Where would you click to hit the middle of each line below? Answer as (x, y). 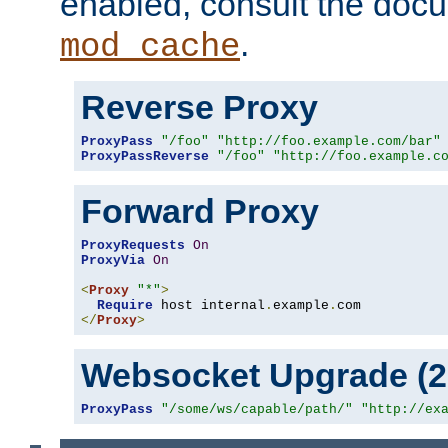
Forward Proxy (200, 210)
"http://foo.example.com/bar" (329, 141)
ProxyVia (113, 260)
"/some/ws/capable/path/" (257, 409)
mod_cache (150, 46)
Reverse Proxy (199, 106)
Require (125, 305)
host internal (209, 305)
